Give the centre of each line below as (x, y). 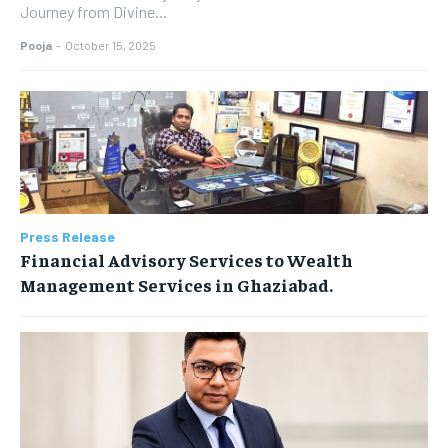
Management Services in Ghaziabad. (176, 284)
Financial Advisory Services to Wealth (186, 259)
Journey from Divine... (93, 12)
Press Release (67, 236)
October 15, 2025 (110, 45)
